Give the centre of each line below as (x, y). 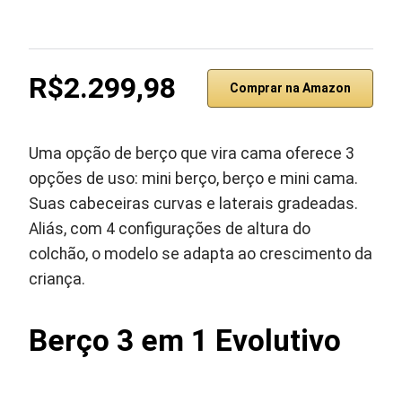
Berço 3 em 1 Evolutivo (185, 341)
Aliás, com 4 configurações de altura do (170, 229)
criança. (57, 279)
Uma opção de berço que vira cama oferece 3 (192, 153)
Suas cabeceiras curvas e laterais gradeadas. (194, 204)
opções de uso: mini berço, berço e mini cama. (194, 179)
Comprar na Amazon (290, 88)
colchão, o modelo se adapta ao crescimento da (201, 254)
